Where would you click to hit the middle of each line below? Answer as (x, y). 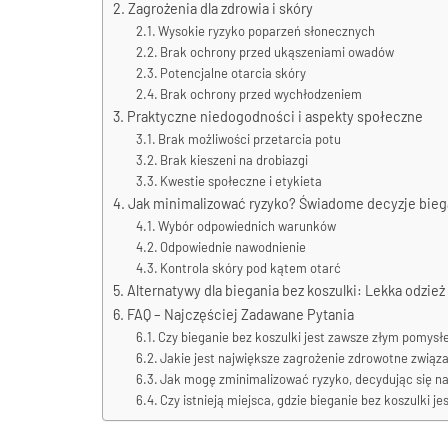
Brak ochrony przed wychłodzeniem (261, 94)
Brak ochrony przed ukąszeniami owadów (277, 52)
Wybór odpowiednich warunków (247, 226)
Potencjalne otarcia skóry (233, 73)
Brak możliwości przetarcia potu (250, 139)
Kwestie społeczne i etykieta (241, 181)
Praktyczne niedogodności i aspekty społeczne (274, 116)
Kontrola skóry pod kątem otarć (251, 268)
